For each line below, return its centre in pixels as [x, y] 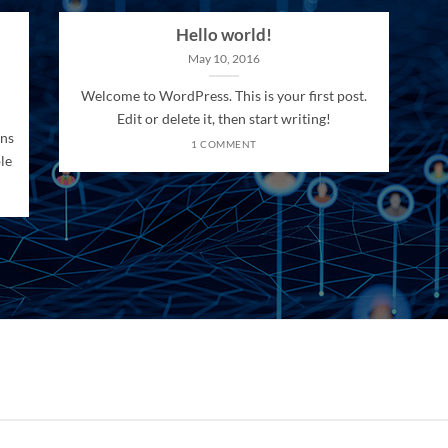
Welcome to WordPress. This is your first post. [224, 96]
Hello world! [224, 35]
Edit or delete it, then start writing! [224, 119]
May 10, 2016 [224, 58]
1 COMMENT [224, 144]
